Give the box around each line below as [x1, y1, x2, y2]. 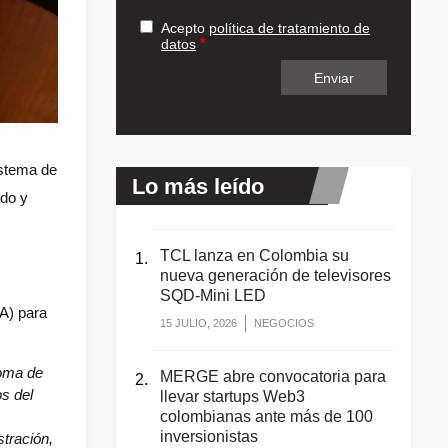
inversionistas [160, 427, 258, 445]
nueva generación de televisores [160, 266, 391, 284]
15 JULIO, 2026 [160, 316, 237, 329]
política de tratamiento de [209, 20, 370, 37]
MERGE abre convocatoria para [160, 367, 386, 385]
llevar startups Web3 [160, 387, 305, 405]
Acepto [161, 20, 209, 37]
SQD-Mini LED [160, 286, 266, 304]
